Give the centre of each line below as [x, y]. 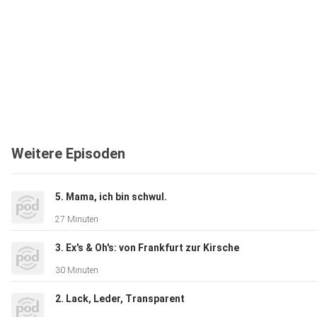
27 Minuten [77, 220]
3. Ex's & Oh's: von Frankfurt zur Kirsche [147, 248]
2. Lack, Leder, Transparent [120, 299]
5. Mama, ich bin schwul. [111, 197]
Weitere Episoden [68, 154]
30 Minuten [77, 271]
